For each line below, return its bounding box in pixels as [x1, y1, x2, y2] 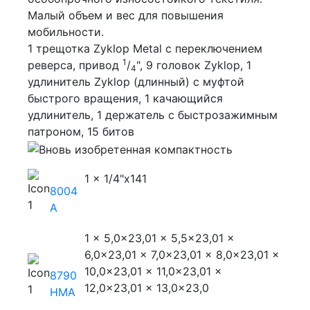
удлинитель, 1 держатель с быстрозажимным [28, 108, 278, 122]
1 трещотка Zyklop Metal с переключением [28, 42, 263, 55]
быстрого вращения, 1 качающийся [28, 91, 224, 105]
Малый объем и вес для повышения [28, 8, 224, 22]
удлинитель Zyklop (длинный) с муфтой [28, 75, 245, 89]
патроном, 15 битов [28, 125, 135, 138]
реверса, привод [28, 58, 123, 72]
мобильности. [28, 25, 104, 39]
